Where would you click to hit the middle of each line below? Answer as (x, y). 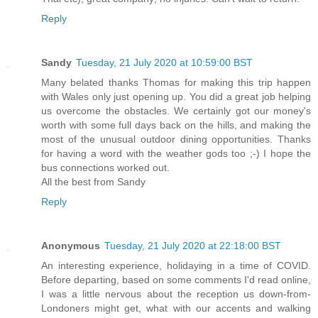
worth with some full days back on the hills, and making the (176, 125)
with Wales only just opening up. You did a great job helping (176, 96)
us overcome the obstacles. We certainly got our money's (176, 110)
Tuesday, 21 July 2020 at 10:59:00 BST (164, 62)
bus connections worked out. (105, 167)
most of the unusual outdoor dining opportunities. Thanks (176, 139)
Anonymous (71, 245)
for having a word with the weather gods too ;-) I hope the (176, 153)
